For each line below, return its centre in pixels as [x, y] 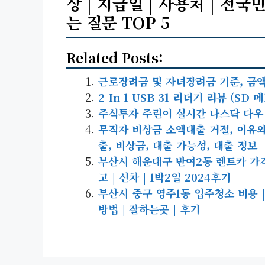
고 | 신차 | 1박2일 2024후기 [164, 177]
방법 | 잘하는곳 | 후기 [149, 209]
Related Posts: [115, 57]
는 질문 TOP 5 [118, 22]
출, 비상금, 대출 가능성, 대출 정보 [178, 145]
